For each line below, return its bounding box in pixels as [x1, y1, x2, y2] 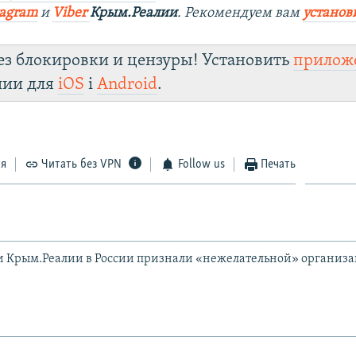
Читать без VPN [41, 157, 122, 171]
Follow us [177, 157, 225, 171]
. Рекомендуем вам [177, 5, 304, 21]
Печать [261, 157, 296, 171]
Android [97, 75, 158, 93]
